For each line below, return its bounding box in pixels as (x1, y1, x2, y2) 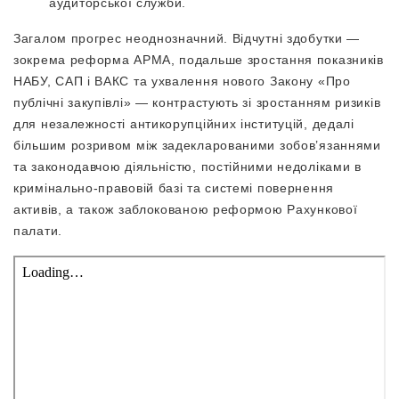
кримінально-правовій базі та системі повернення (13, 181, 334, 195)
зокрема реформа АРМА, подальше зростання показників (13, 53, 384, 67)
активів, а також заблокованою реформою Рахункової (13, 202, 358, 216)
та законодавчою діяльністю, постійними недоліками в (13, 159, 362, 174)
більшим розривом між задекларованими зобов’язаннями (13, 138, 381, 152)
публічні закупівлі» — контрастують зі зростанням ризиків (13, 95, 381, 110)
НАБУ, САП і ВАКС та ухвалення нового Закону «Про (13, 74, 351, 88)
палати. (13, 224, 62, 238)
